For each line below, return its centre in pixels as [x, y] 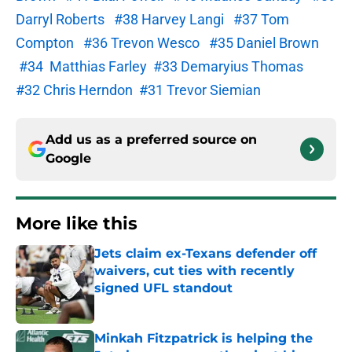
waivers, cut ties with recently [194, 271]
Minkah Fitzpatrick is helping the [203, 339]
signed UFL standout [163, 288]
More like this [77, 224]
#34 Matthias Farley [83, 67]
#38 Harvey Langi [169, 20]
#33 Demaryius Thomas [228, 67]
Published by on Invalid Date [162, 304]
